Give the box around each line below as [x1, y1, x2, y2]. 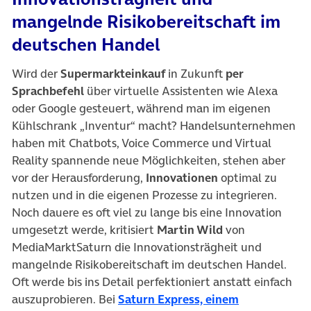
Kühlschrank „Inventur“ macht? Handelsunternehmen [12, 117, 296, 134]
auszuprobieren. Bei [12, 290, 118, 308]
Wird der [12, 65, 60, 82]
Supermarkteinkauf [60, 65, 168, 82]
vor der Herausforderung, [12, 169, 146, 186]
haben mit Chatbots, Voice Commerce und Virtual [12, 134, 271, 151]
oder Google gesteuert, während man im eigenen [12, 99, 271, 117]
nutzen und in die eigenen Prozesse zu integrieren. [12, 186, 277, 203]
